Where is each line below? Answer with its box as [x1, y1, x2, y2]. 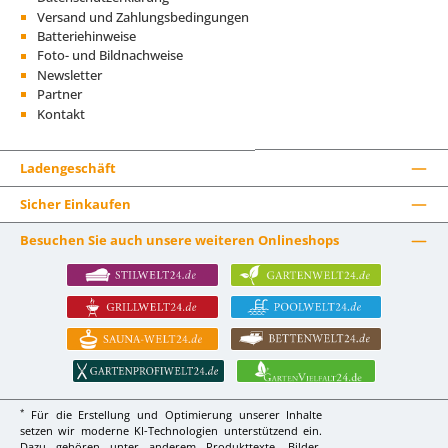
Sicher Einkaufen [20, 195, 131, 214]
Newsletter [37, 65, 102, 84]
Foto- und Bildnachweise [37, 46, 183, 65]
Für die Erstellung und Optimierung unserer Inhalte [24, 406, 323, 422]
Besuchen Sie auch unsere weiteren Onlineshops [20, 231, 339, 250]
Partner [37, 85, 82, 104]
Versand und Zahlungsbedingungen [37, 7, 249, 26]
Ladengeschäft [20, 158, 116, 177]
